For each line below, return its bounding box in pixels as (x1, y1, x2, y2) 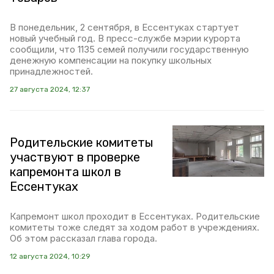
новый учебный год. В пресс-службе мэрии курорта (10, 32, 240, 44)
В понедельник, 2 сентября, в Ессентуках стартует (10, 21, 239, 33)
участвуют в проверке (10, 150, 140, 165)
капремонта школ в (10, 165, 121, 179)
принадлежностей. (10, 65, 93, 77)
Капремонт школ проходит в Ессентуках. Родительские (10, 210, 260, 222)
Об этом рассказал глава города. (10, 232, 157, 244)
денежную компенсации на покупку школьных (10, 54, 212, 66)
